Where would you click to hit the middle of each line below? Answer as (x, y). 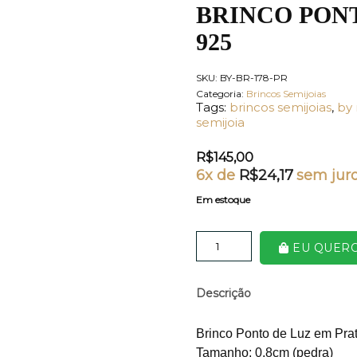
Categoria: (221, 93)
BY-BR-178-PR (254, 77)
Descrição (224, 293)
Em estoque (223, 199)
